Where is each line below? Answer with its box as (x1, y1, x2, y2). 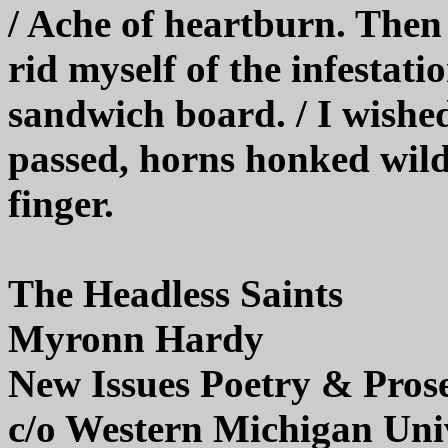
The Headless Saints (8, 271, 343, 315)
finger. (8, 181, 114, 225)
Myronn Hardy (8, 316, 264, 360)
